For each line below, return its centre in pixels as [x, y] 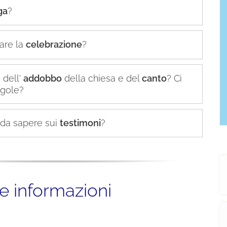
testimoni [80, 123]
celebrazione [54, 45]
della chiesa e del [102, 78]
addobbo [43, 78]
